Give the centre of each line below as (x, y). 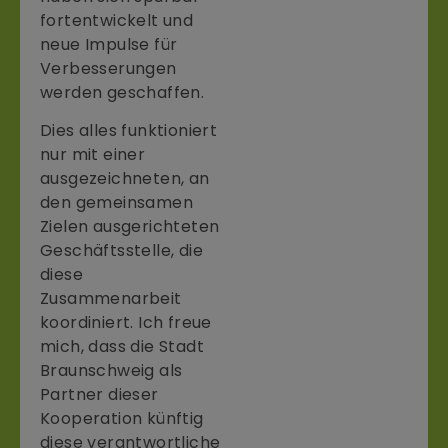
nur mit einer (93, 155)
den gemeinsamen (116, 203)
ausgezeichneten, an (125, 179)
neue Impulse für (109, 44)
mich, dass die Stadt (122, 347)
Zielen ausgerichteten (130, 227)
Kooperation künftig (122, 419)
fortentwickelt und (117, 20)
